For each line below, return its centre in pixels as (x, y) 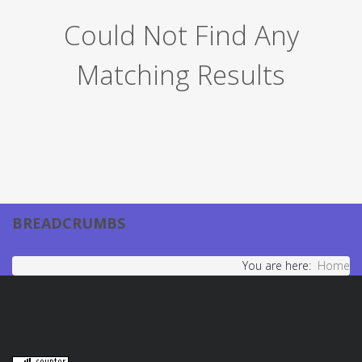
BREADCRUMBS (69, 223)
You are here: (280, 266)
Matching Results (181, 75)
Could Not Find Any (181, 36)
